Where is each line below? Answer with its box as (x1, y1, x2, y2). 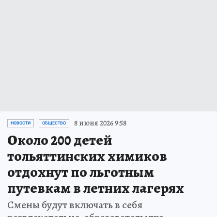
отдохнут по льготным (7, 162, 154, 182)
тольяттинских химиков (7, 146, 167, 166)
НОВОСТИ (11, 121, 31, 126)
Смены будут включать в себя (7, 198, 143, 213)
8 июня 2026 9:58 (74, 118, 126, 129)
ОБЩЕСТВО (42, 121, 66, 126)
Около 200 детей (7, 130, 112, 150)
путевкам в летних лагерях (7, 178, 184, 198)
